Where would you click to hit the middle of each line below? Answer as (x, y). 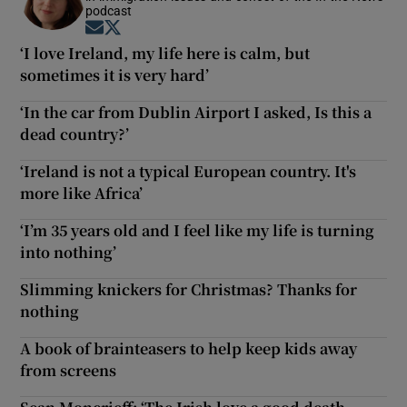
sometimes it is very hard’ (115, 74)
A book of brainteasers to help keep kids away (189, 348)
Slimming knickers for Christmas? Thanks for (189, 289)
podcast (109, 10)
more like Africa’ (82, 193)
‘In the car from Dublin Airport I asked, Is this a (196, 112)
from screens (69, 370)
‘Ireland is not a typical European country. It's (189, 171)
